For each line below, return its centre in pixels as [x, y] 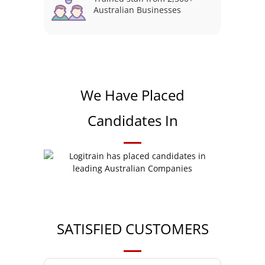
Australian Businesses [137, 10]
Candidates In [132, 121]
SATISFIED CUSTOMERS [132, 229]
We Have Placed [132, 95]
